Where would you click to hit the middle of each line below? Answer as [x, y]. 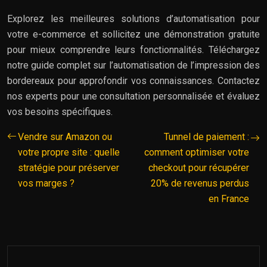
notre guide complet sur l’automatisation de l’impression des [133, 65]
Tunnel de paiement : [207, 136]
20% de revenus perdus [200, 183]
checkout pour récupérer [199, 167]
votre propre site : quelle [69, 152]
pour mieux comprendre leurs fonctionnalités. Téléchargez [133, 49]
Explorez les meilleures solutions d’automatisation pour [133, 18]
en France [229, 198]
